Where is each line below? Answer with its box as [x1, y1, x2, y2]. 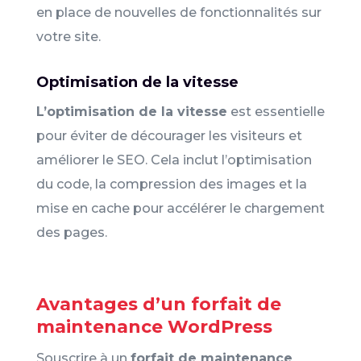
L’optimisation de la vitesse [35, 103, 227, 119]
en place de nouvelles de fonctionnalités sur [35, 4, 322, 20]
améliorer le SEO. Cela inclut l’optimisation [35, 151, 312, 168]
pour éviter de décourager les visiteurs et [35, 127, 302, 143]
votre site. [35, 28, 101, 44]
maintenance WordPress [35, 315, 272, 338]
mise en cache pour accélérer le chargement [35, 200, 325, 216]
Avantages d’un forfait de [35, 293, 281, 315]
